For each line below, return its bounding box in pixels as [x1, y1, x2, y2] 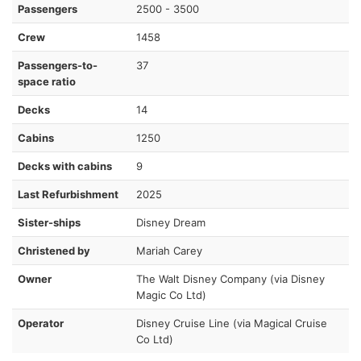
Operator [18, 316, 64, 330]
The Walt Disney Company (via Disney [136, 272, 325, 285]
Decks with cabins [18, 159, 112, 172]
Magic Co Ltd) [136, 288, 206, 301]
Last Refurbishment [18, 187, 118, 201]
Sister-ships [18, 215, 81, 229]
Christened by [18, 243, 90, 257]
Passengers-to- [18, 58, 98, 72]
